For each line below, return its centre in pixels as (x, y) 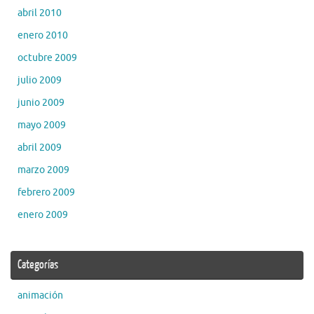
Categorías (38, 264)
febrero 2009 (46, 192)
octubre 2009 (47, 57)
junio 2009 (41, 102)
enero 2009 (43, 214)
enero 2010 (43, 35)
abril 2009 (40, 147)
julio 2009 (40, 80)
